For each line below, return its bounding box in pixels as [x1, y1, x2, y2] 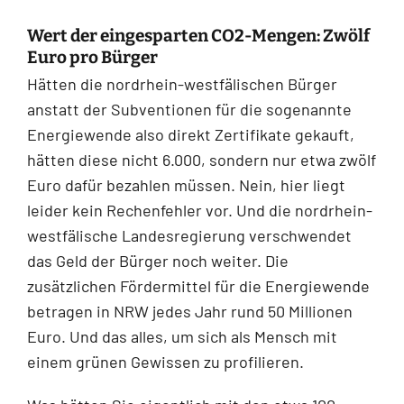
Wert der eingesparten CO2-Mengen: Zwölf [27, 24, 370, 46]
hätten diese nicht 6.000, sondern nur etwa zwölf [27, 149, 376, 170]
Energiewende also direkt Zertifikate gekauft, [27, 124, 354, 144]
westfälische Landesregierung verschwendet [27, 225, 352, 245]
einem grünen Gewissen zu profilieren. [27, 351, 304, 372]
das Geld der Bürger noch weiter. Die [27, 250, 289, 271]
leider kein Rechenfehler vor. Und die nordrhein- [27, 199, 372, 220]
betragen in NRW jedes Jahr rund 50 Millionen [27, 300, 353, 321]
